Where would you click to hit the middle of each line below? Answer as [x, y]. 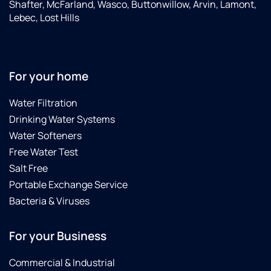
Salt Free [28, 168]
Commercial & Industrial [62, 263]
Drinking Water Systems [62, 119]
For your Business [58, 236]
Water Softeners [45, 136]
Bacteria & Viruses [49, 201]
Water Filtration [43, 103]
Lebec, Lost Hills [44, 18]
